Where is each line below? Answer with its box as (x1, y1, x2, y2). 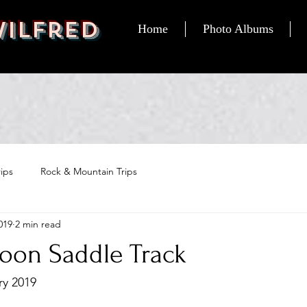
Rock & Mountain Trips (40, 164, 137, 177)
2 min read (15, 217, 61, 230)
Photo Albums (202, 22, 273, 36)
